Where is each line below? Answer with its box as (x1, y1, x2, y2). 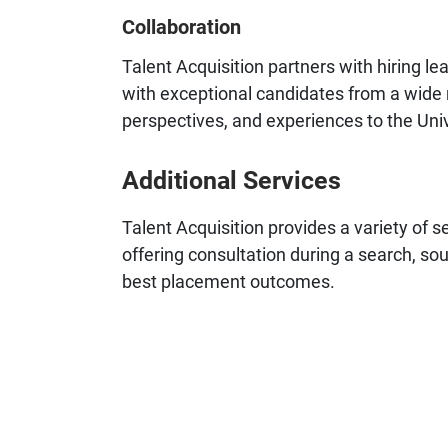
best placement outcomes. (122, 269, 335, 294)
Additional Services (122, 163, 341, 197)
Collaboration (122, 13, 241, 40)
